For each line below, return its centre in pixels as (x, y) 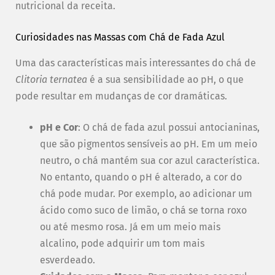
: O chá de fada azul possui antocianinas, (169, 127)
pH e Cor (59, 127)
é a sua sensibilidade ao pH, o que (165, 79)
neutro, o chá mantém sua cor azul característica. (150, 160)
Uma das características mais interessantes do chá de (136, 63)
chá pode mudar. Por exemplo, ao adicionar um (146, 193)
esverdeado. (68, 260)
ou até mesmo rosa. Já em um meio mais (130, 227)
